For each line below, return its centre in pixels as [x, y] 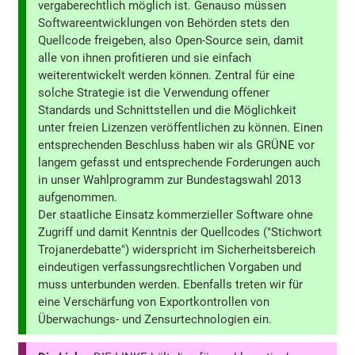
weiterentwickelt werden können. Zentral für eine [167, 76]
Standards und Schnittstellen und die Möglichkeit [168, 111]
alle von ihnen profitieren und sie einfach [145, 58]
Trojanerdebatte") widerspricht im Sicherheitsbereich [177, 250]
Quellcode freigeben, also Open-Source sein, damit [171, 41]
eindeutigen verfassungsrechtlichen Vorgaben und [170, 267]
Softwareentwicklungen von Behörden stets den [164, 23]
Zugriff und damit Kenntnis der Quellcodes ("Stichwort [180, 233]
